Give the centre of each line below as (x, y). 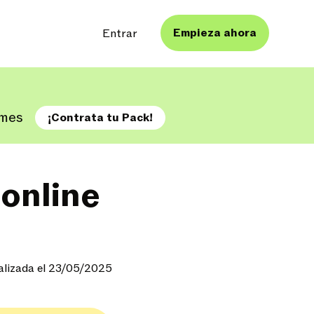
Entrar (120, 34)
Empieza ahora (215, 33)
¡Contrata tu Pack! (100, 118)
